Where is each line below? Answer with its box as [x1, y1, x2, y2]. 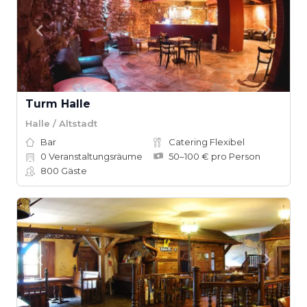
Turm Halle [25, 97, 90, 110]
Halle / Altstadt [25, 117, 97, 129]
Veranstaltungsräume [47, 151, 143, 162]
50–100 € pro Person [169, 151, 260, 162]
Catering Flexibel [169, 136, 245, 147]
